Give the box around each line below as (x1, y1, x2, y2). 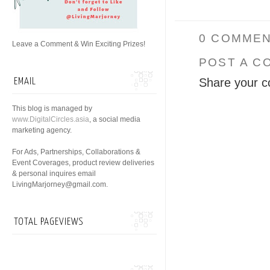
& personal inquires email (12, 169, 96, 178)
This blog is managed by (12, 104, 92, 113)
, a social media (89, 115, 140, 124)
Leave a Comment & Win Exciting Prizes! (12, 40, 145, 48)
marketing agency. (12, 126, 72, 134)
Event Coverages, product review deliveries (12, 159, 154, 167)
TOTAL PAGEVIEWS (14, 217, 84, 227)
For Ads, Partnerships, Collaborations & (12, 148, 140, 156)
